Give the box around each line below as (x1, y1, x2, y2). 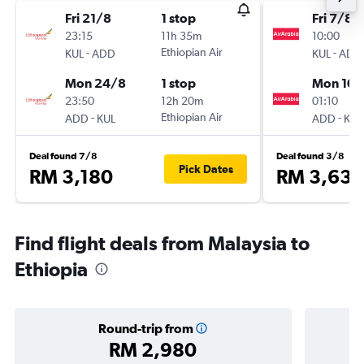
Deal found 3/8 (276, 150, 344, 162)
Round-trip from (97, 321, 193, 336)
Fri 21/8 (65, 11, 111, 25)
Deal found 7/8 (29, 150, 97, 162)
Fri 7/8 (312, 11, 353, 25)
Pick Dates (178, 162, 233, 175)
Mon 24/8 (65, 76, 126, 90)
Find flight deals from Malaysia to (15, 232, 310, 254)
